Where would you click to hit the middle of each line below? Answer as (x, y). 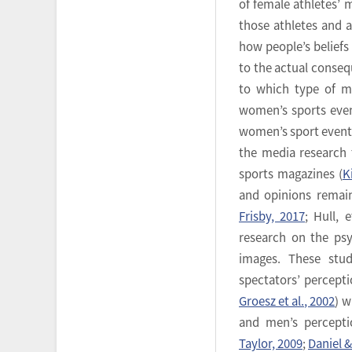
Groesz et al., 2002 (287, 301)
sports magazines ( (291, 174)
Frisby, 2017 (272, 216)
